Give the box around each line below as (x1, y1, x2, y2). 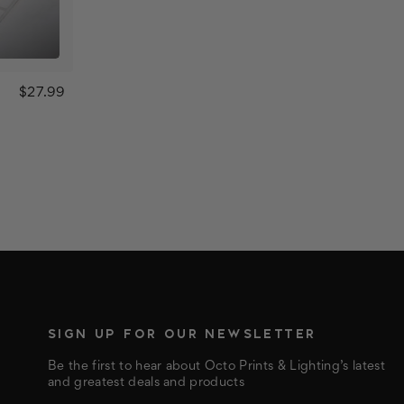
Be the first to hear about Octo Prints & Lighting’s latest (48, 360, 385, 372)
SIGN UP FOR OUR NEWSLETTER (48, 326, 317, 341)
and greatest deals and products (48, 376, 245, 389)
